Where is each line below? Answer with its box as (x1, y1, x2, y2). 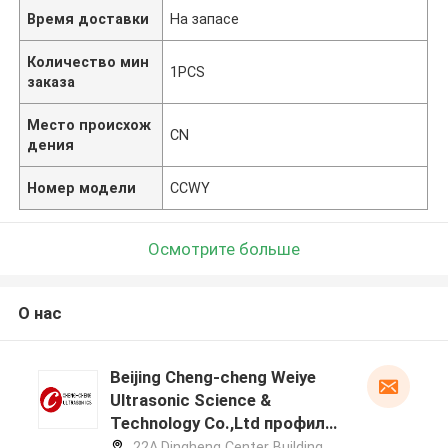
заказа (27, 73, 76, 90)
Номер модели (27, 179, 137, 196)
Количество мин (27, 53, 150, 70)
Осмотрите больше (148, 238, 300, 259)
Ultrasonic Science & (109, 390, 271, 411)
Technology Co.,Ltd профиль (109, 413, 335, 434)
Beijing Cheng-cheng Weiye (109, 367, 316, 388)
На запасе (170, 10, 240, 27)
